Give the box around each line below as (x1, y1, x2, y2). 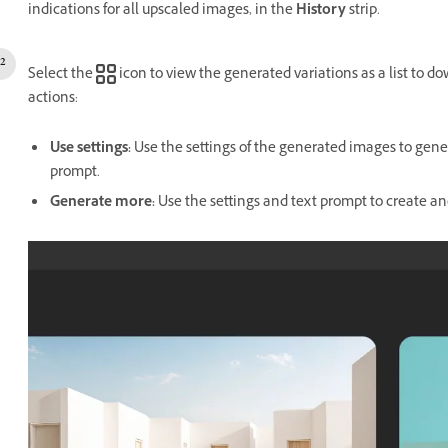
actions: (28, 88, 78, 111)
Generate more (50, 192, 152, 215)
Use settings (50, 138, 128, 161)
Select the (28, 64, 96, 87)
